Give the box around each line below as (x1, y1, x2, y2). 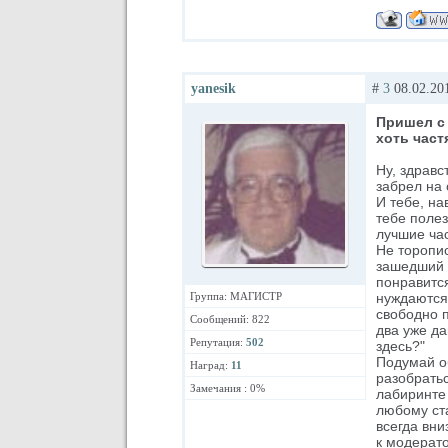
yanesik (191, 81, 236, 96)
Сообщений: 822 (190, 313, 270, 325)
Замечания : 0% (190, 382, 265, 394)
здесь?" (376, 338, 425, 354)
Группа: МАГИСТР (190, 290, 282, 302)
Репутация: (190, 336, 246, 348)
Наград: (190, 359, 231, 371)
